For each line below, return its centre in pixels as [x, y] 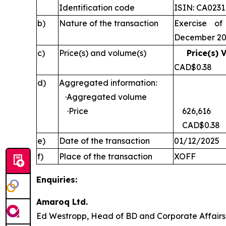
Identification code [97, 8]
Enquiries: [57, 180]
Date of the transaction [104, 141]
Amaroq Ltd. [62, 202]
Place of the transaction [106, 156]
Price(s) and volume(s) [103, 53]
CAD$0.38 [197, 125]
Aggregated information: [108, 83]
